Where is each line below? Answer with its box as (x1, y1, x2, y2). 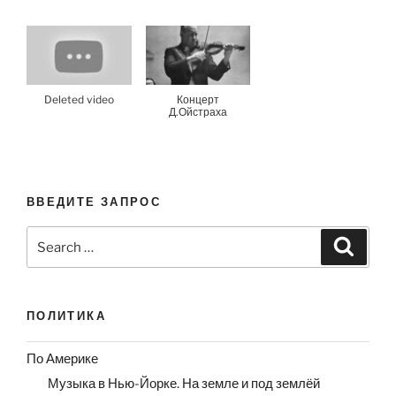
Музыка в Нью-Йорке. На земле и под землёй (48, 376, 320, 392)
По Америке (27, 351, 98, 368)
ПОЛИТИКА (27, 308, 106, 324)
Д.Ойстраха (168, 104, 227, 118)
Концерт (176, 92, 219, 106)
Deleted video (43, 92, 114, 106)
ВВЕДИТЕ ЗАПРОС (27, 194, 162, 209)
